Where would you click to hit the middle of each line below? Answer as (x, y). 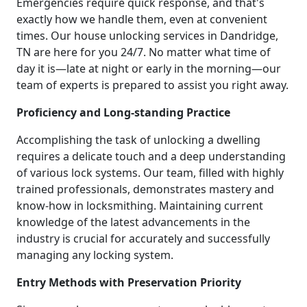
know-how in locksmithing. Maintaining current (140, 205)
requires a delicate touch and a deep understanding (151, 156)
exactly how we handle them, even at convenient (142, 19)
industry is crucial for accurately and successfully (143, 238)
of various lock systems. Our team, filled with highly (150, 172)
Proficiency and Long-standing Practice (123, 112)
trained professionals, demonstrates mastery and (145, 189)
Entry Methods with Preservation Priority (129, 282)
